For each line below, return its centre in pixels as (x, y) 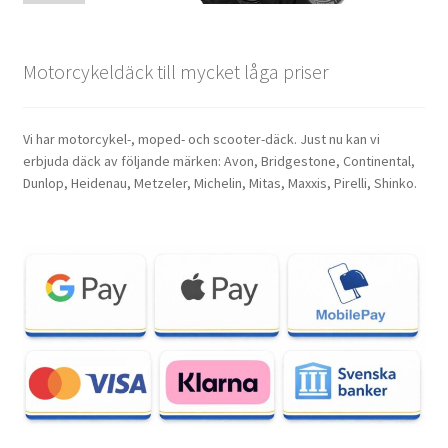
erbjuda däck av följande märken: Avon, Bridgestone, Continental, (218, 161)
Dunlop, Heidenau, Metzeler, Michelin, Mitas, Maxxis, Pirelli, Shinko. (219, 183)
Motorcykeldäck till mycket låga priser (175, 71)
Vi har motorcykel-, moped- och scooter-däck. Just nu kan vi (201, 139)
